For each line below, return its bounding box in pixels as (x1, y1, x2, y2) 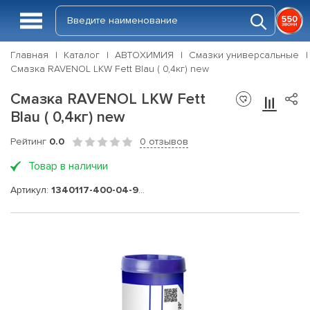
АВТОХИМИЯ (115, 49, 174, 61)
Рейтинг (10, 136, 49, 147)
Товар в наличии (28, 159, 108, 173)
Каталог (64, 49, 100, 61)
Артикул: (10, 183, 51, 196)
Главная (10, 49, 48, 61)
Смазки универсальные (189, 49, 299, 61)
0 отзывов (140, 136, 188, 147)
